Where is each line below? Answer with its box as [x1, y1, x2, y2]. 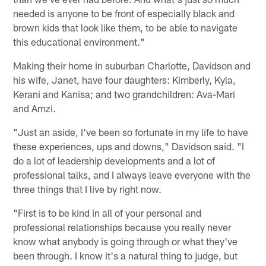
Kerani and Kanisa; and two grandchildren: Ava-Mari [13, 88, 236, 100]
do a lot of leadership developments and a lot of [13, 154, 216, 167]
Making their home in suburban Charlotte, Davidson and [13, 59, 251, 72]
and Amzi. [13, 102, 56, 115]
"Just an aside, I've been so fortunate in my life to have [13, 126, 249, 138]
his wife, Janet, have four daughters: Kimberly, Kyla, [13, 74, 236, 86]
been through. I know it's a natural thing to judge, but [13, 249, 238, 262]
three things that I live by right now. [13, 183, 162, 195]
